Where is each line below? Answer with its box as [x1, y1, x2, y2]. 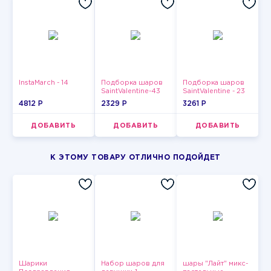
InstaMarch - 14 [18, 80, 68, 86]
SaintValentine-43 [100, 88, 160, 94]
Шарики [18, 261, 47, 267]
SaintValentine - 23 [183, 88, 246, 94]
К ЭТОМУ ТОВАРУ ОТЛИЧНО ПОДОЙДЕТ [50, 154, 221, 161]
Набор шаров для [100, 261, 165, 267]
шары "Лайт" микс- [183, 261, 249, 267]
